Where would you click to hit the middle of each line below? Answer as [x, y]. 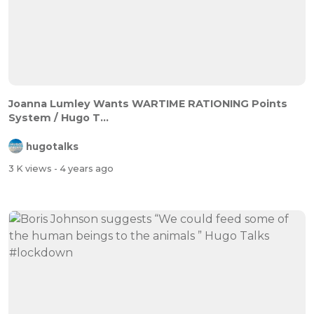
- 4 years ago [84, 169]
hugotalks [52, 146]
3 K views [31, 169]
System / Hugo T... [59, 117]
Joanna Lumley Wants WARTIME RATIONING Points [148, 103]
